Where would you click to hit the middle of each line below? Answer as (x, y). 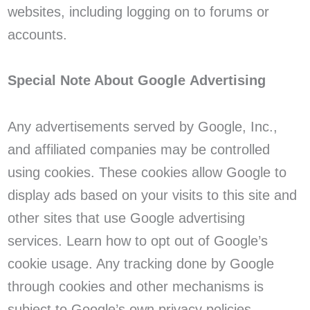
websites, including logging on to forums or (138, 11)
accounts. (37, 34)
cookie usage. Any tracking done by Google (140, 264)
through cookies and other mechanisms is (135, 287)
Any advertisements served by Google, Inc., (142, 127)
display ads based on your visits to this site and (152, 195)
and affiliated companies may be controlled (138, 150)
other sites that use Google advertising (126, 218)
